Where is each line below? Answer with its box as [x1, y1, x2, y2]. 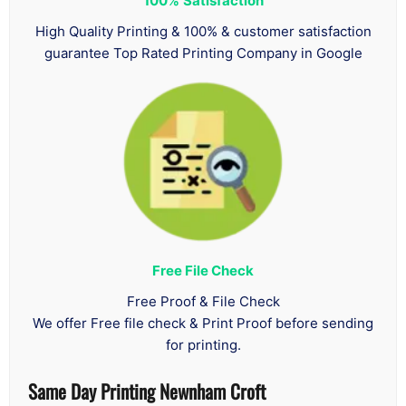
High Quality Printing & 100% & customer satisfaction [34, 22, 372, 40]
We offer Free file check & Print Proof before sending [33, 314, 373, 332]
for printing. [165, 335, 241, 353]
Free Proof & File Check [126, 292, 280, 310]
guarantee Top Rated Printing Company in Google [43, 43, 362, 62]
